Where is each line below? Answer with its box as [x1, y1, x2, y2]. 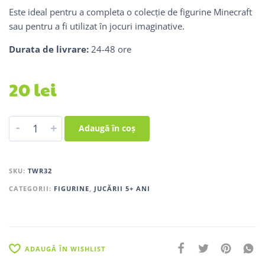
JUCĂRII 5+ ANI [94, 183, 150, 193]
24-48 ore [89, 43, 131, 55]
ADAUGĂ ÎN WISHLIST [25, 244, 105, 254]
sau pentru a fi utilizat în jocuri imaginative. [9, 20, 185, 32]
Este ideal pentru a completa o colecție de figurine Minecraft [9, 5, 252, 18]
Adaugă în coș [79, 122, 135, 134]
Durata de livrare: [9, 43, 89, 55]
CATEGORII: [9, 183, 54, 193]
